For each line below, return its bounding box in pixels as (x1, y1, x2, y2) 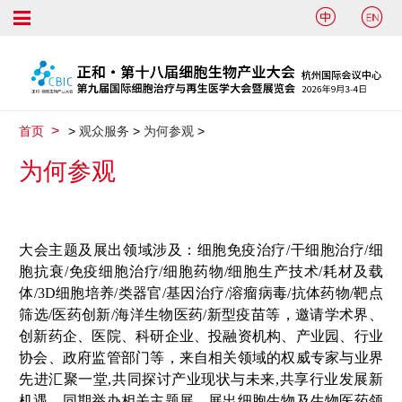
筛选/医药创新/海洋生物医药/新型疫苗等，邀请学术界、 (19, 306, 383, 322)
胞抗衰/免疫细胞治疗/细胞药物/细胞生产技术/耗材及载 (19, 263, 383, 279)
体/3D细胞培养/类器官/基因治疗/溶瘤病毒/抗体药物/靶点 (19, 284, 383, 301)
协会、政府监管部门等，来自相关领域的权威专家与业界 (19, 349, 383, 365)
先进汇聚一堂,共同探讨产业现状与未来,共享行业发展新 (19, 371, 383, 387)
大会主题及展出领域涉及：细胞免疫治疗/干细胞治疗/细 (19, 241, 383, 258)
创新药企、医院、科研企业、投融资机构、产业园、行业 (19, 328, 383, 344)
